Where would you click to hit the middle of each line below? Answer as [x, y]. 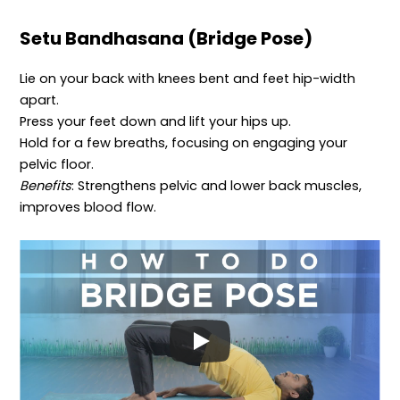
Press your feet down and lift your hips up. [156, 121]
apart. [40, 100]
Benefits [46, 185]
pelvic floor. [57, 164]
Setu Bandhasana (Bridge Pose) [167, 38]
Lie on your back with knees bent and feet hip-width [188, 78]
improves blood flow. [88, 207]
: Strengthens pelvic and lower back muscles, [217, 185]
